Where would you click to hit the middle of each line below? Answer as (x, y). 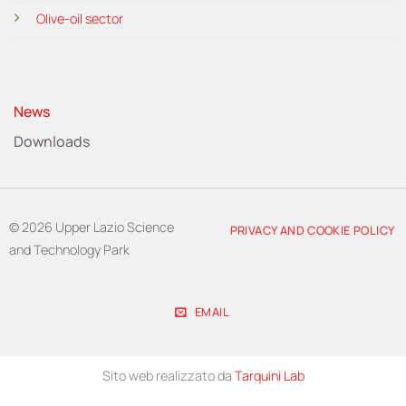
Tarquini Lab (269, 375)
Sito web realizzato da (168, 375)
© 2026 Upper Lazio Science (91, 227)
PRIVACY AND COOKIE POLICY (312, 230)
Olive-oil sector (79, 18)
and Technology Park (69, 249)
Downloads (52, 141)
